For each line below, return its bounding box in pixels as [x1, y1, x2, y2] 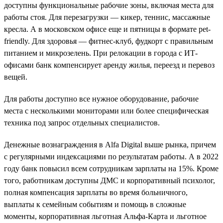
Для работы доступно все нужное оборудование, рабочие [4, 94, 199, 103]
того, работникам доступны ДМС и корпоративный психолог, [4, 176, 215, 185]
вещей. [4, 72, 27, 81]
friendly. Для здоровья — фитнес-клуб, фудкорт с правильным [4, 36, 213, 45]
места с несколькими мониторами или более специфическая [4, 106, 209, 115]
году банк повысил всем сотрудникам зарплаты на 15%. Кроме [4, 164, 219, 173]
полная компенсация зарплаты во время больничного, [4, 188, 188, 197]
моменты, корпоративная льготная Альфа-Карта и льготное [4, 212, 207, 221]
